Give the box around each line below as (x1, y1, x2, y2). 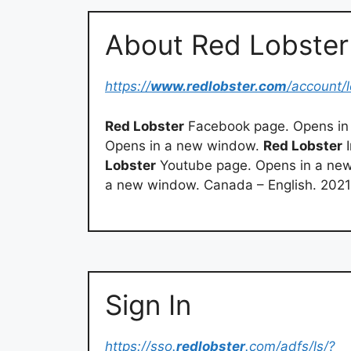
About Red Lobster (105, 28, 349, 62)
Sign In (105, 288, 191, 322)
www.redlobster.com (150, 78, 287, 95)
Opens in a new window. (105, 137, 263, 154)
